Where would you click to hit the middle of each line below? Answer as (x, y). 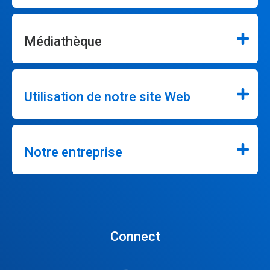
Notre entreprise (73, 152)
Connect (135, 237)
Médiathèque (63, 42)
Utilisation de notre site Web (107, 97)
